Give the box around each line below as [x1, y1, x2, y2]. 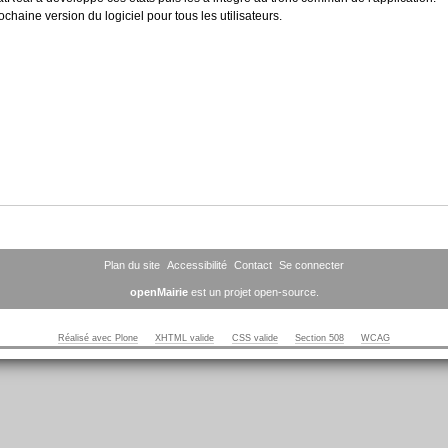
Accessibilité [167, 259, 227, 272]
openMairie [129, 286, 188, 299]
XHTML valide [155, 333, 215, 344]
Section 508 [294, 333, 344, 344]
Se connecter [279, 259, 344, 272]
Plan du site [104, 259, 160, 272]
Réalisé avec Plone [58, 333, 139, 344]
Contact [234, 259, 272, 272]
